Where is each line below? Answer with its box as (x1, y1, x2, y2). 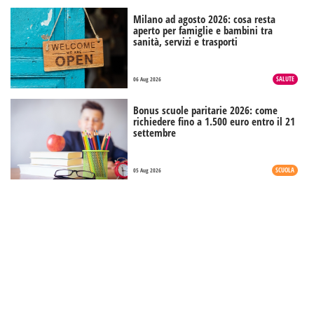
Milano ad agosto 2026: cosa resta (133, 12, 276, 27)
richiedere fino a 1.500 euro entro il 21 (133, 114, 296, 129)
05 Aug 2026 (133, 166, 162, 175)
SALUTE (276, 74, 294, 84)
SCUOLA (275, 165, 294, 175)
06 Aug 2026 (133, 75, 162, 83)
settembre (133, 125, 177, 140)
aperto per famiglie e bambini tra (133, 23, 273, 38)
